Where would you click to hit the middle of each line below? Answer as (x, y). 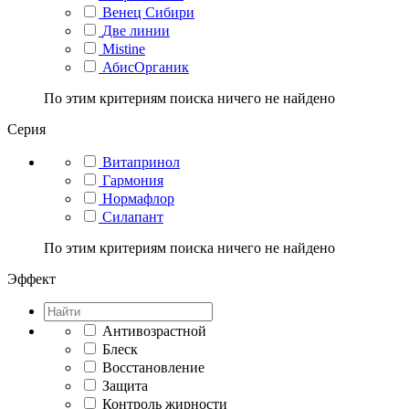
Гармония (133, 180)
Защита (125, 385)
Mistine (124, 48)
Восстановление (153, 367)
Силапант (133, 216)
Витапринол (141, 162)
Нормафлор (138, 198)
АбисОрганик (146, 67)
